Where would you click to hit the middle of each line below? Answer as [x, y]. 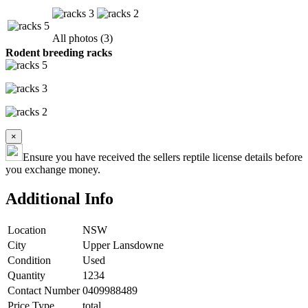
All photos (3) [82, 38]
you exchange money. [53, 169]
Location [27, 230]
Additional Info [59, 198]
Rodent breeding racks [59, 52]
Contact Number [44, 290]
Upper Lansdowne [123, 245]
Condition [29, 260]
